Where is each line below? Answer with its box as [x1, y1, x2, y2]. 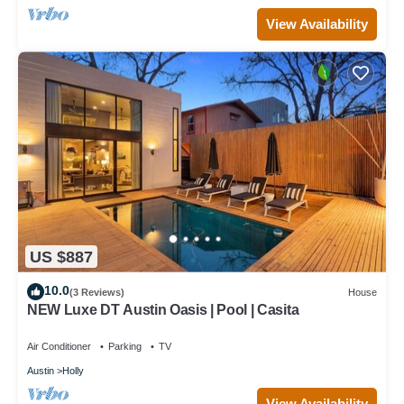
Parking [108, 341, 142, 353]
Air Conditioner [27, 341, 91, 353]
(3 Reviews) [69, 286, 124, 298]
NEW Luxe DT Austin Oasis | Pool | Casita [27, 302, 299, 318]
